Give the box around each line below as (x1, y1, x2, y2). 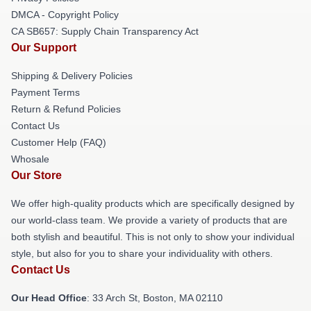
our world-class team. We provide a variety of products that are (11, 215, 287, 226)
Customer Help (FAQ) (11, 137, 106, 148)
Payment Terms (11, 87, 80, 98)
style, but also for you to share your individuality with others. (11, 248, 273, 259)
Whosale (11, 153, 49, 165)
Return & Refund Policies (11, 103, 121, 115)
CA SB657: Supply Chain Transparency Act (11, 26, 199, 37)
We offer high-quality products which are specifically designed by (11, 198, 294, 209)
